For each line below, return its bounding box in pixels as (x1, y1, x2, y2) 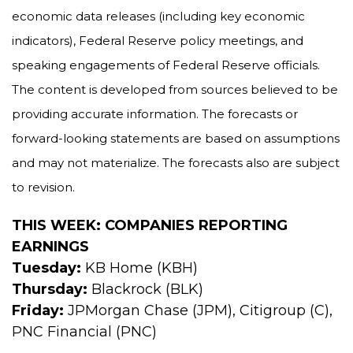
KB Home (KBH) (81, 259, 198, 277)
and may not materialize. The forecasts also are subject (12, 155, 340, 170)
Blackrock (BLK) (87, 281, 203, 298)
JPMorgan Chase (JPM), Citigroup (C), (64, 302, 333, 319)
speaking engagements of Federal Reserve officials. (12, 58, 320, 72)
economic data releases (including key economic (12, 9, 305, 24)
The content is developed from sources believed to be (12, 82, 338, 97)
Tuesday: (12, 259, 81, 277)
